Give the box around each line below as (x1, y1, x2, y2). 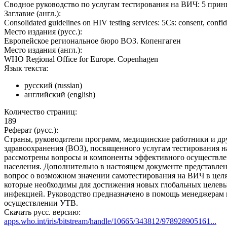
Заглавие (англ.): (4, 9, 61, 18)
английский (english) (24, 90, 95, 99)
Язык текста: (4, 64, 48, 73)
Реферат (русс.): (4, 126, 58, 135)
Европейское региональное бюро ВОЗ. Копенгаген (4, 36, 181, 46)
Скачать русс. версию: (4, 208, 81, 217)
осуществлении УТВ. (4, 199, 78, 208)
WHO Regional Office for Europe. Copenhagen (4, 55, 158, 64)
